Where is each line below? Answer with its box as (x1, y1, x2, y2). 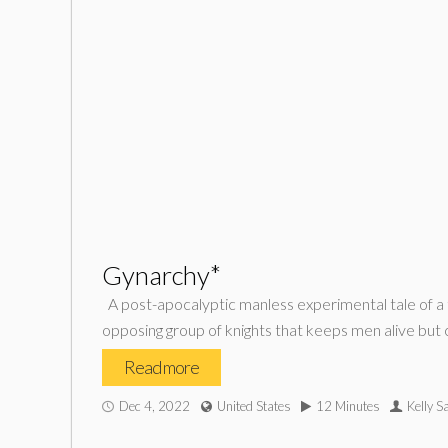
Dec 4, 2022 (119, 398, 190, 414)
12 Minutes (316, 398, 380, 414)
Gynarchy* (102, 259, 221, 291)
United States (217, 398, 291, 414)
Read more (124, 356, 199, 378)
